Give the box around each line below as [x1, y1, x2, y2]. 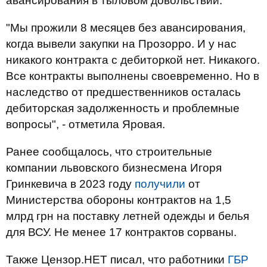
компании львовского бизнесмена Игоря [6, 161, 222, 174]
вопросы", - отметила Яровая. [6, 117, 165, 131]
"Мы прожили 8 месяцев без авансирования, [6, 21, 246, 34]
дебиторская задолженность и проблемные [6, 101, 240, 114]
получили [135, 177, 185, 190]
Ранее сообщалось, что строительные [6, 145, 212, 158]
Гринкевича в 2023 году [6, 177, 135, 190]
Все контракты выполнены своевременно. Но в [6, 69, 259, 82]
